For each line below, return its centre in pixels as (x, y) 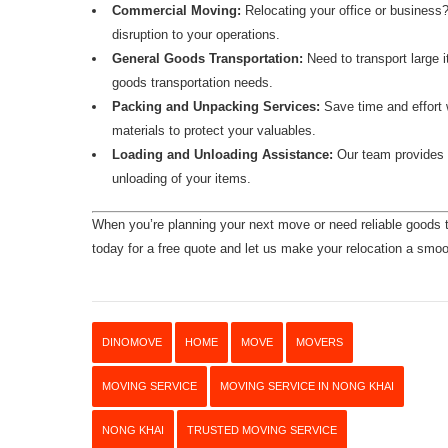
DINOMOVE (132, 341)
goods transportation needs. (192, 82)
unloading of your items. (181, 178)
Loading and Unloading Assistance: (222, 154)
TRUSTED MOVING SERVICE (262, 429)
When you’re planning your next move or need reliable (247, 224)
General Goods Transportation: (207, 58)
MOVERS (319, 341)
